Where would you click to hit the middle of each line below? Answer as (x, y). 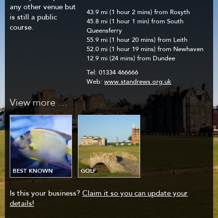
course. (22, 28)
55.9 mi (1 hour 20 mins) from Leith (137, 40)
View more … (39, 103)
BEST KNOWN (33, 171)
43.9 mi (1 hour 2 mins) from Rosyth (138, 12)
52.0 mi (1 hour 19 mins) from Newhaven (145, 49)
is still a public (33, 18)
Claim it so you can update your (135, 194)
